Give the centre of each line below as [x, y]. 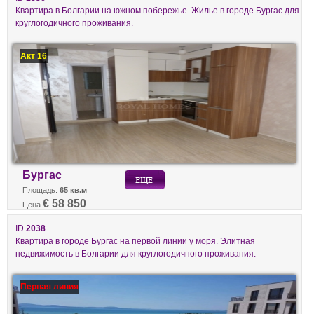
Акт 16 [34, 56]
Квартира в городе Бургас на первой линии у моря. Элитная [135, 241]
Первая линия [50, 287]
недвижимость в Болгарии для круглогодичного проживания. [136, 254]
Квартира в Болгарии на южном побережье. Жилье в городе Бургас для [157, 11]
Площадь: [41, 190]
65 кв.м [73, 190]
